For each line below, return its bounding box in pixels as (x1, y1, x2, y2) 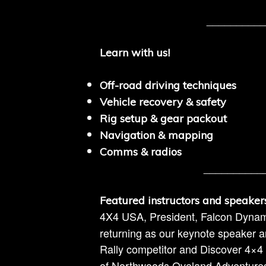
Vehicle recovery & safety (100, 95, 226, 109)
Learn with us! (100, 46, 170, 59)
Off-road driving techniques (100, 78, 236, 92)
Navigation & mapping (100, 128, 213, 142)
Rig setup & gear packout (100, 112, 227, 125)
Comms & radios (100, 145, 182, 159)
